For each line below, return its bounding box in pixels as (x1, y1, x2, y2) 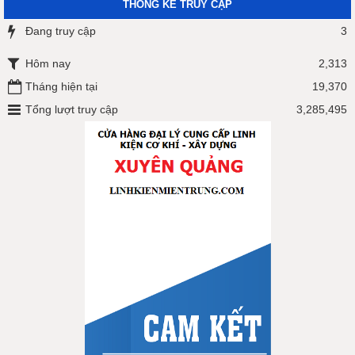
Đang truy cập (25, 25, 96, 37)
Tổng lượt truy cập (25, 103, 118, 116)
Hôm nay (25, 56, 71, 70)
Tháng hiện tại (25, 80, 97, 93)
